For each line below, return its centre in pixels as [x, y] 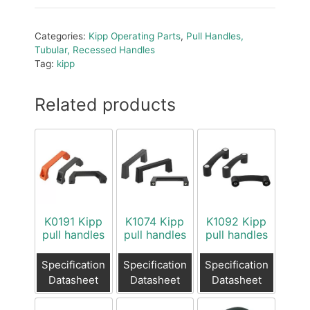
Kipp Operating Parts [135, 36]
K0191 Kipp [74, 221]
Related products [105, 104]
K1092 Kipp [237, 221]
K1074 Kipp [155, 221]
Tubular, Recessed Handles [95, 49]
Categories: [62, 36]
